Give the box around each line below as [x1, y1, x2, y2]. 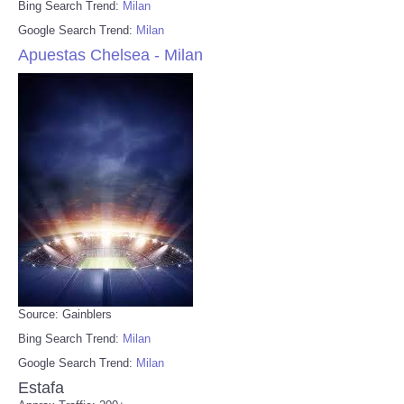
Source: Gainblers [18, 307, 112, 321]
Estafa [18, 378, 64, 397]
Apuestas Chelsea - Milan [18, 45, 203, 64]
